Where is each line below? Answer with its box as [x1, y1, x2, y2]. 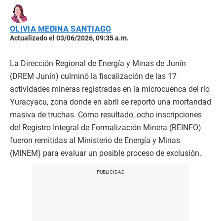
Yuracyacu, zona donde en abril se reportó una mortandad [10, 97, 211, 107]
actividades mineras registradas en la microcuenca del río [10, 84, 210, 94]
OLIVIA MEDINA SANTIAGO [10, 24, 111, 34]
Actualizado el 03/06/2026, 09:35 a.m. [10, 34, 129, 42]
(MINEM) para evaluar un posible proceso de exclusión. [10, 148, 201, 158]
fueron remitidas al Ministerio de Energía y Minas [10, 136, 180, 146]
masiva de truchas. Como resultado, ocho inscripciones [10, 110, 202, 120]
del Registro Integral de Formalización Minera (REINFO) [10, 123, 201, 133]
